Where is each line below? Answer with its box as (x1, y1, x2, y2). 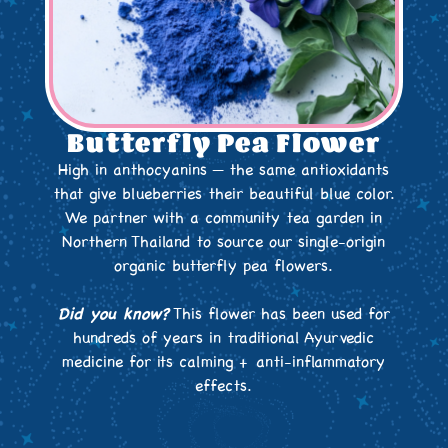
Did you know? (57, 303, 169, 324)
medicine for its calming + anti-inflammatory (62, 351, 386, 372)
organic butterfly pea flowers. (114, 255, 334, 276)
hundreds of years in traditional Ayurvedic (73, 327, 375, 348)
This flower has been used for (168, 303, 390, 324)
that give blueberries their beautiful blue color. (52, 183, 395, 204)
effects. (195, 375, 253, 396)
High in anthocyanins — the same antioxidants (58, 159, 390, 180)
